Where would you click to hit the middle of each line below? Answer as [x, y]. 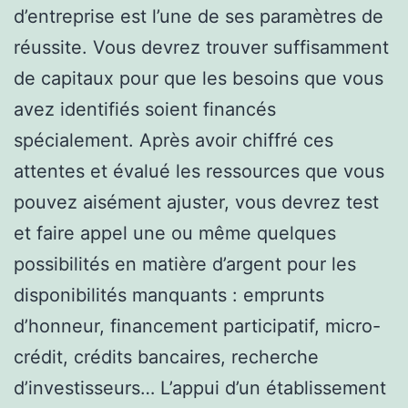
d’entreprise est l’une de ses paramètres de [199, 16]
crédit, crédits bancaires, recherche [166, 357]
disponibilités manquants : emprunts [169, 295]
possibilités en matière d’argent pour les [185, 264]
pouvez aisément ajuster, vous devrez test [196, 202]
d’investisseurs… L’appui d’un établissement [200, 388]
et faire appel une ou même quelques [175, 233]
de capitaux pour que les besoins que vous [199, 78]
